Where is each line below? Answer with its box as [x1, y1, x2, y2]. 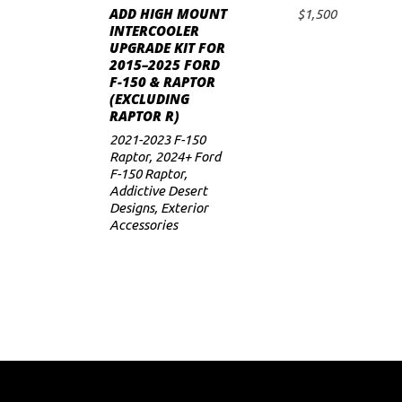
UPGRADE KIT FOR [109, 39, 225, 57]
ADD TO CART [179, 15, 286, 39]
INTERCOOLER [109, 22, 199, 39]
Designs [109, 200, 154, 215]
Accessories [109, 217, 178, 232]
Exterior [161, 200, 208, 215]
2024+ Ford [155, 149, 221, 164]
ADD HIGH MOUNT [109, 4, 227, 22]
